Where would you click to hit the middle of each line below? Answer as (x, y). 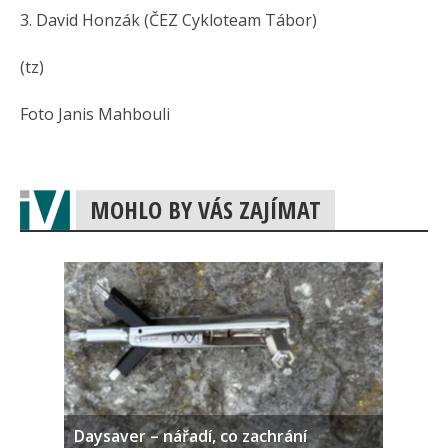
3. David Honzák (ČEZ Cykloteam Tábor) (168, 20)
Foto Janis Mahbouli (95, 114)
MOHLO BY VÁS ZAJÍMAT (205, 209)
